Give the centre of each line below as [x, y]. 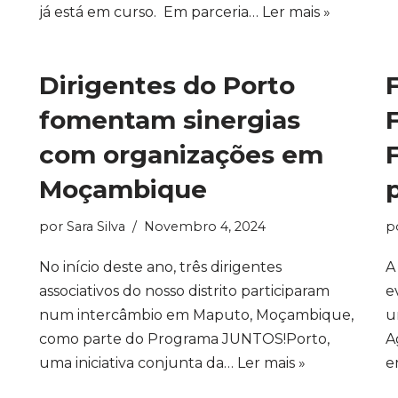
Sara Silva [96, 227]
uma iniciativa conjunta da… [138, 363]
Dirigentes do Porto [167, 85]
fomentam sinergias [170, 120]
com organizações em [181, 155]
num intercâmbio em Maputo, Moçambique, [196, 315]
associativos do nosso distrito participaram [184, 291]
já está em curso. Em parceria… [151, 12]
